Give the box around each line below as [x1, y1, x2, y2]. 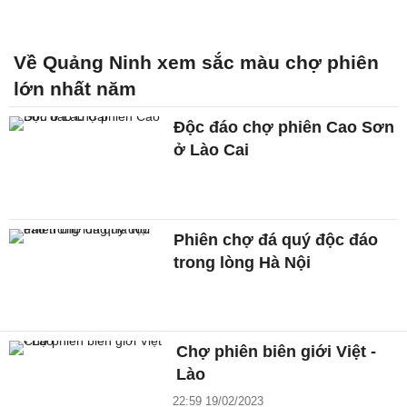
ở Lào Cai [174, 140, 250, 159]
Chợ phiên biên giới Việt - [176, 342, 377, 362]
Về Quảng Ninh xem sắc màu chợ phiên [14, 51, 379, 73]
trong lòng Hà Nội [174, 253, 312, 272]
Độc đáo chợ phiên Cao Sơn [174, 117, 395, 136]
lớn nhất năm [14, 77, 136, 99]
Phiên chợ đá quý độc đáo [174, 230, 379, 249]
